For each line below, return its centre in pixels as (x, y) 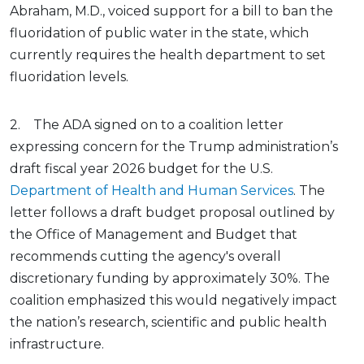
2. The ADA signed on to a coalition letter (147, 125)
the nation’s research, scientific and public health (168, 323)
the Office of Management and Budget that (154, 235)
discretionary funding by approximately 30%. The (170, 279)
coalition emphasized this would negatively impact (173, 301)
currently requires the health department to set (168, 55)
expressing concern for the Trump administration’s (174, 147)
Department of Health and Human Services (152, 191)
